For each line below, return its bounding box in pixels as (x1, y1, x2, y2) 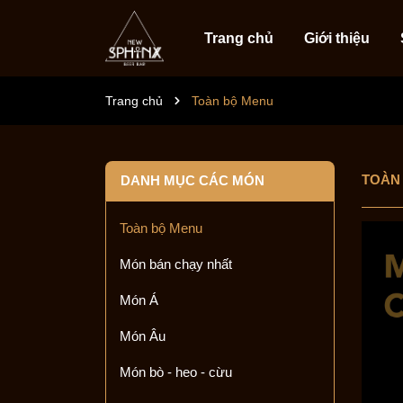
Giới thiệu (304, 31, 370, 46)
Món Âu (120, 328, 166, 344)
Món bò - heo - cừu (120, 364, 232, 380)
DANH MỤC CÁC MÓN (121, 173, 264, 188)
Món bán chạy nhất (120, 256, 232, 272)
